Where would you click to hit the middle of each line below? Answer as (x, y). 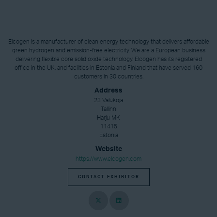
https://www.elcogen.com (108, 159)
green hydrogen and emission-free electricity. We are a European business (108, 51)
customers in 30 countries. (108, 77)
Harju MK (108, 118)
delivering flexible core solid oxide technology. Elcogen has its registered (108, 59)
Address (108, 91)
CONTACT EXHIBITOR (108, 177)
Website (108, 149)
